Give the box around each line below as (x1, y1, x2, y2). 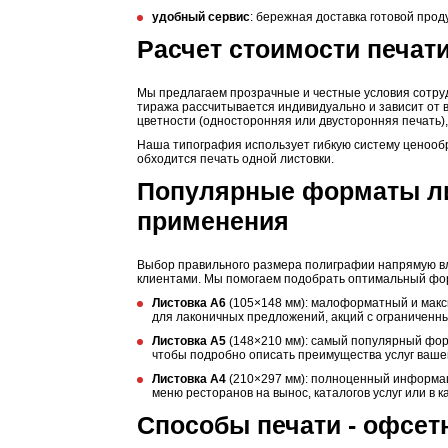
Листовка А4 (152, 372, 226, 386)
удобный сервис (152, 10, 250, 24)
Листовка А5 (152, 334, 226, 348)
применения (137, 207, 289, 235)
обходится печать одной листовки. (137, 152, 334, 166)
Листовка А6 (152, 296, 226, 310)
